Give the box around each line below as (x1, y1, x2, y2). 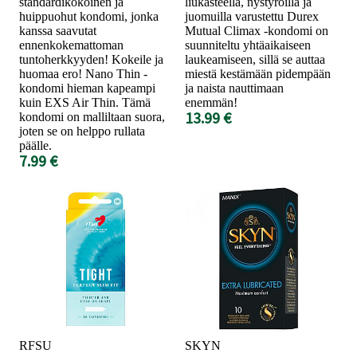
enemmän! (185, 95, 237, 109)
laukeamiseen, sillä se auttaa (185, 52, 325, 66)
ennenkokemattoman (19, 37, 124, 52)
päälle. (19, 138, 52, 152)
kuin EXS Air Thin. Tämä (19, 95, 151, 109)
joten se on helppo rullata (19, 124, 145, 138)
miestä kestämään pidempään (185, 66, 331, 80)
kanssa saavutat (19, 23, 96, 37)
